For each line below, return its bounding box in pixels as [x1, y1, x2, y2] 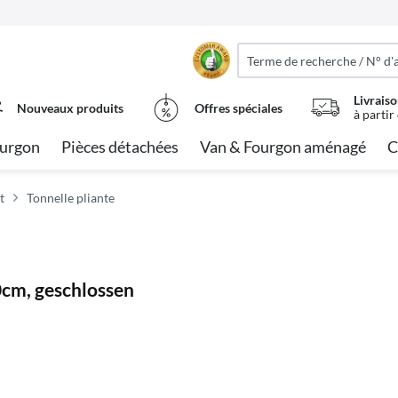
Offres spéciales [195, 99, 283, 115]
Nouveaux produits [17, 99, 123, 115]
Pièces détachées [61, 137, 179, 156]
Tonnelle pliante [27, 190, 115, 205]
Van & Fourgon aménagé [200, 137, 366, 156]
